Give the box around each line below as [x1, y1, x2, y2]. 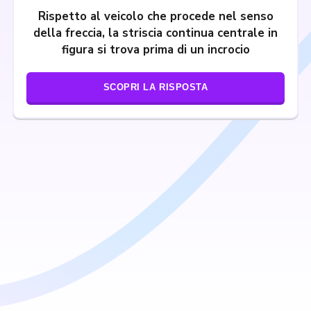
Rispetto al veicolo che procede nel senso [37, 8, 274, 24]
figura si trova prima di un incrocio [61, 42, 250, 58]
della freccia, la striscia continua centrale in [33, 25, 278, 41]
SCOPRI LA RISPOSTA [103, 82, 208, 92]
